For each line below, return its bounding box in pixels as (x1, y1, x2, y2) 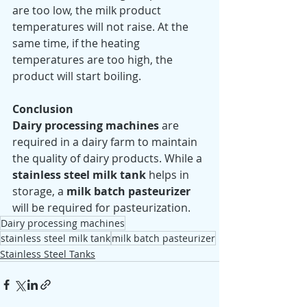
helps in (146, 167, 192, 183)
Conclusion (12, 101, 76, 117)
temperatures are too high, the (12, 52, 175, 68)
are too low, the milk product (12, 3, 164, 19)
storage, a (12, 184, 66, 199)
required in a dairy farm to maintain (12, 134, 200, 150)
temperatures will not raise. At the (12, 19, 191, 35)
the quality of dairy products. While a (12, 151, 205, 167)
